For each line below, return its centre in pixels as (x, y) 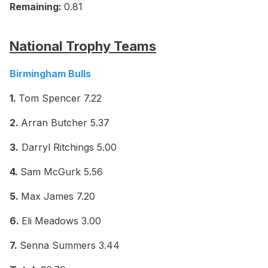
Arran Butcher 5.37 (65, 123)
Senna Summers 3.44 (70, 246)
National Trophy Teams (83, 46)
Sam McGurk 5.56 (62, 172)
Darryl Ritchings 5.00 (68, 147)
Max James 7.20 (58, 197)
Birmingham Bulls (51, 74)
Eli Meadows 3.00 (61, 221)
